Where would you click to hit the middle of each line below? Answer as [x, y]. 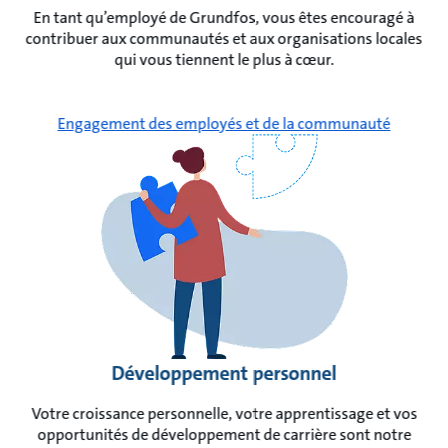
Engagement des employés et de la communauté [224, 124]
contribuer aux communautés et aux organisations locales [224, 39]
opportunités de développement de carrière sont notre [224, 434]
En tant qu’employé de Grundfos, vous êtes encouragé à [224, 18]
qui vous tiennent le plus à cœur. [224, 60]
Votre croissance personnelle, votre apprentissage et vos [224, 413]
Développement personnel [224, 372]
